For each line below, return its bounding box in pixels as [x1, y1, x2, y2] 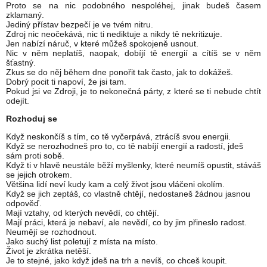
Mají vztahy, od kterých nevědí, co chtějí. [6, 208, 159, 218]
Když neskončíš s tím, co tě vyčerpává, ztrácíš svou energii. [6, 132, 231, 142]
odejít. [6, 96, 29, 106]
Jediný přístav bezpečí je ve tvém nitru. [6, 20, 153, 30]
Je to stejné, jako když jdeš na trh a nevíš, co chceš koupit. [6, 256, 227, 266]
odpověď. [6, 198, 42, 209]
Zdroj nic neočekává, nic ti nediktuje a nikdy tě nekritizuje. [6, 29, 222, 39]
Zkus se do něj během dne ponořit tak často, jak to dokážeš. [6, 67, 233, 77]
